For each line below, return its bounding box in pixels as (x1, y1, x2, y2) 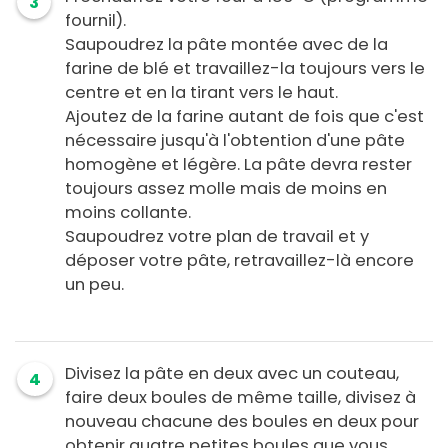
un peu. (65, 273, 124, 297)
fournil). (65, 9, 126, 33)
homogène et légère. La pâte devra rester (65, 153, 412, 177)
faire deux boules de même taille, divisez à (65, 386, 416, 410)
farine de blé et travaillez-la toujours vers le (65, 57, 425, 81)
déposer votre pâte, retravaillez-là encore (65, 249, 414, 273)
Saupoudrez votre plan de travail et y (65, 225, 369, 249)
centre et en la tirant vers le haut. (65, 81, 338, 105)
